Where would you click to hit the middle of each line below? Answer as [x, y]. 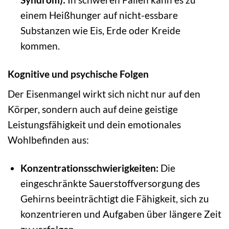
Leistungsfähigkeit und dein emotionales [94, 125]
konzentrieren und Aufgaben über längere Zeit [121, 214]
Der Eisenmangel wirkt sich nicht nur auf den [104, 94]
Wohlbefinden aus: [48, 140]
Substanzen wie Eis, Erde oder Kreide [100, 30]
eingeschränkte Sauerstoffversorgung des [110, 184]
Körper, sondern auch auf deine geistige [93, 109]
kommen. [40, 45]
